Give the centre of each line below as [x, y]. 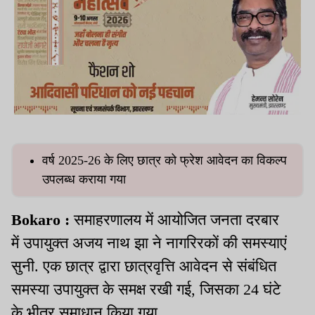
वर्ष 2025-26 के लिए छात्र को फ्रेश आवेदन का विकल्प [165, 161]
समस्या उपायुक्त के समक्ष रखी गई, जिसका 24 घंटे [146, 290]
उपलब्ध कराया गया [84, 180]
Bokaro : [43, 220]
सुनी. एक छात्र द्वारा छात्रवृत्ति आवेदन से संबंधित [144, 266]
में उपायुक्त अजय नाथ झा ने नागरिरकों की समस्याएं [149, 243]
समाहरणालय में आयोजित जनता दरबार [176, 220]
